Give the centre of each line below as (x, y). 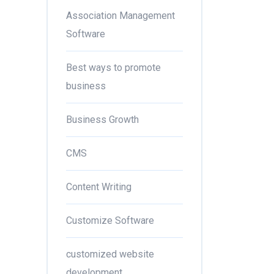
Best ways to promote (113, 68)
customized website (110, 254)
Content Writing (99, 187)
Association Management (120, 16)
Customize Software (110, 220)
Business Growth (102, 120)
